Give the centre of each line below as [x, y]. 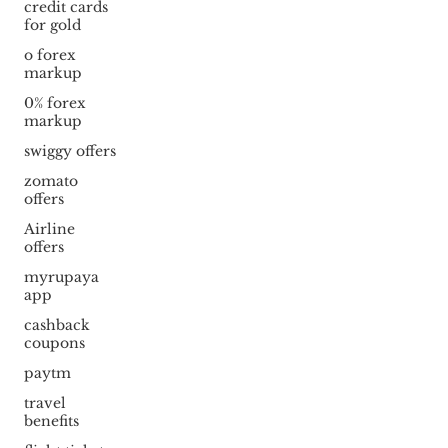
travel [44, 403]
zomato [50, 181]
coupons [54, 343]
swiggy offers [69, 151]
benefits [51, 421]
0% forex [54, 103]
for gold [52, 25]
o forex [49, 55]
